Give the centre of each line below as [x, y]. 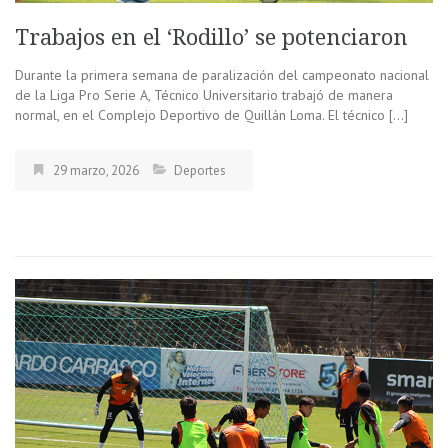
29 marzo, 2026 [96, 171]
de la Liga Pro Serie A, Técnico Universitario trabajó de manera [204, 95]
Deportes [200, 171]
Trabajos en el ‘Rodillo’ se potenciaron [214, 38]
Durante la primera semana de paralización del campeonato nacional [222, 75]
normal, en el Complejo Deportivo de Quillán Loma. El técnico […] [211, 115]
